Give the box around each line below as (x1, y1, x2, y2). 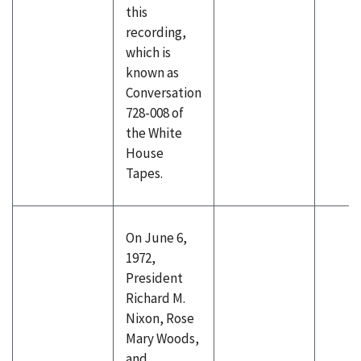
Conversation (126, 84, 201, 102)
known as (126, 64, 179, 81)
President (126, 269, 183, 287)
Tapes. (126, 164, 163, 182)
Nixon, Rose (126, 309, 194, 327)
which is (126, 44, 171, 61)
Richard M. (126, 289, 185, 307)
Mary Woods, (126, 330, 199, 347)
